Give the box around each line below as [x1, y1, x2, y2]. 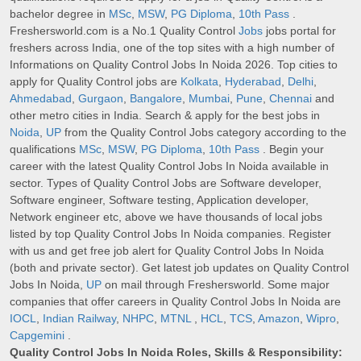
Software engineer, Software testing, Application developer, [10, 193, 309, 207]
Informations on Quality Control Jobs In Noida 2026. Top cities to [10, 58, 338, 72]
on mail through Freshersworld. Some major [102, 278, 330, 292]
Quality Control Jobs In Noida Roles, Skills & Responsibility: [10, 346, 342, 359]
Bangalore [130, 92, 182, 106]
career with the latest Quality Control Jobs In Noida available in [10, 160, 329, 173]
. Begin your [259, 143, 324, 156]
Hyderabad [225, 75, 281, 89]
